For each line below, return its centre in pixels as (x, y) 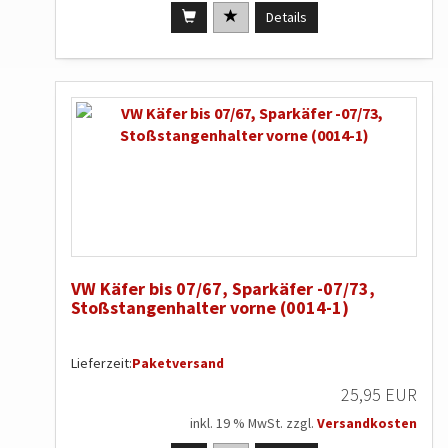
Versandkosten (367, 423)
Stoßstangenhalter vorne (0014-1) (210, 308)
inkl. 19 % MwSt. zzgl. (253, 423)
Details (286, 17)
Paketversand (178, 363)
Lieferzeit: (101, 363)
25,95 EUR (379, 395)
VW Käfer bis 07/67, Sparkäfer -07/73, (223, 289)
